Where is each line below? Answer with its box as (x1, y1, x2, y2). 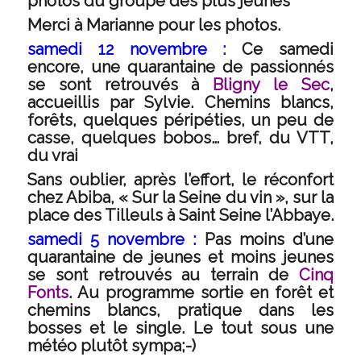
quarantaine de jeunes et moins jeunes (27, 247, 334, 267)
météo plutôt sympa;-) (27, 336, 196, 355)
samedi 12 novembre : (27, 39, 226, 59)
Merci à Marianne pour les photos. (27, 15, 280, 35)
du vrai (27, 146, 82, 165)
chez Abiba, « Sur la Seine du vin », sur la (27, 188, 334, 207)
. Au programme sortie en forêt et (68, 283, 334, 302)
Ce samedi (226, 39, 334, 59)
